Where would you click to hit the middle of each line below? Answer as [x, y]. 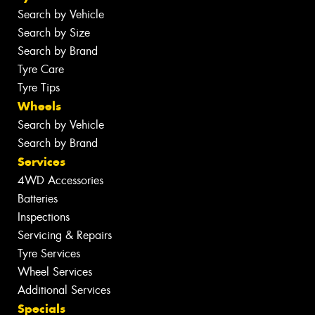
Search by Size [54, 32]
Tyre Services [49, 253]
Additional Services [64, 290]
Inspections [44, 217]
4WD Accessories [60, 180]
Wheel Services [55, 271]
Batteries [38, 198]
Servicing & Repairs [65, 235]
